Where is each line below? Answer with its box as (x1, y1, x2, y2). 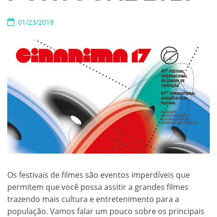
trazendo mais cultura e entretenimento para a (7, 194, 179, 205)
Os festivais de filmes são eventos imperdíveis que (7, 170, 190, 181)
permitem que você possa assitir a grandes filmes (7, 182, 188, 193)
